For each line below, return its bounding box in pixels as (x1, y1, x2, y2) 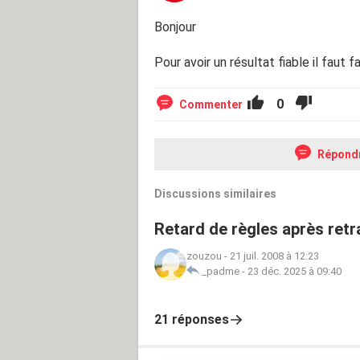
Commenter (179, 97, 243, 111)
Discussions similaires (154, 186, 276, 200)
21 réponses (154, 311, 229, 327)
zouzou (186, 249, 222, 262)
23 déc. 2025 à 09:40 (247, 264, 342, 277)
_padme (202, 264, 239, 277)
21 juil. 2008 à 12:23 (230, 249, 319, 262)
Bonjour (154, 18, 196, 35)
